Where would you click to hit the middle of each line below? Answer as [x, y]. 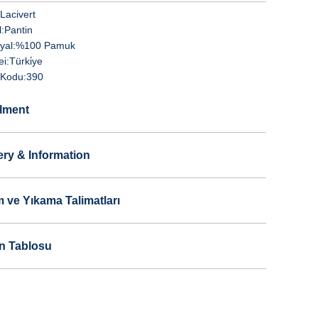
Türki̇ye [26, 61]
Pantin [18, 30]
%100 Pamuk [45, 45]
